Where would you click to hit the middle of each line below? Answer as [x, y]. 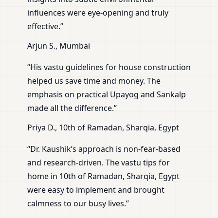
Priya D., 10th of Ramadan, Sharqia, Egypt [103, 128]
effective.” [45, 27]
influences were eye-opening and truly [98, 13]
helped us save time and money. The [94, 81]
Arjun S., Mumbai [59, 46]
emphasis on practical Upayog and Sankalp [107, 95]
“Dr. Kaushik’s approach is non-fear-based [104, 149]
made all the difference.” [72, 108]
